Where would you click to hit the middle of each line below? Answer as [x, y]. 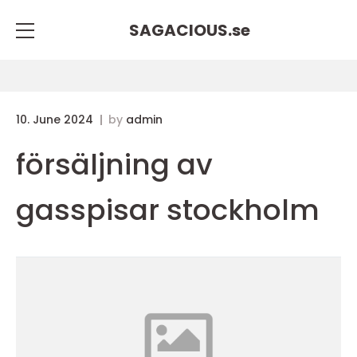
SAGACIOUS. [180, 30]
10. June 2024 [56, 120]
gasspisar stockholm [168, 210]
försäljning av [114, 165]
